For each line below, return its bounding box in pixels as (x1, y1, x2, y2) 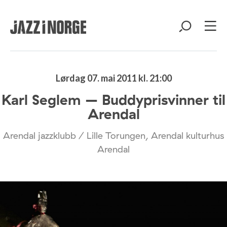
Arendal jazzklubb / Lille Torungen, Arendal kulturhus (3, 130, 224, 141)
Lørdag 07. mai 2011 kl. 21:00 (55, 72, 172, 84)
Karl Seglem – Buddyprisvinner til (2, 91, 225, 108)
